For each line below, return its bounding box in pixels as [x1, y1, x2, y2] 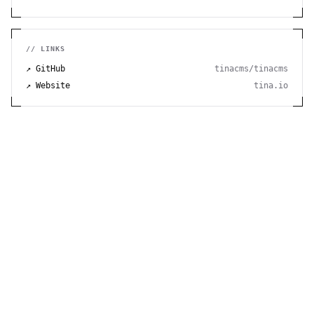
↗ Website [26, 80, 70, 90]
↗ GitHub [26, 63, 65, 74]
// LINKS [26, 44, 65, 53]
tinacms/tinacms [214, 63, 288, 74]
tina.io [254, 80, 288, 90]
